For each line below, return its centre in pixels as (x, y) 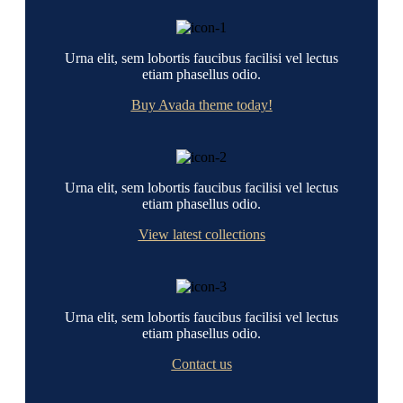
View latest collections (201, 235)
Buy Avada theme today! (201, 105)
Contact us (201, 364)
